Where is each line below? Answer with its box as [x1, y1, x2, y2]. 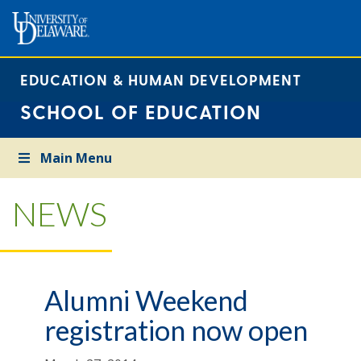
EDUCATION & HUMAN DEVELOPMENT [20, 71, 301, 88]
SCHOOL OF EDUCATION [20, 100, 261, 123]
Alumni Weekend [44, 284, 248, 317]
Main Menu [40, 149, 113, 167]
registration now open [44, 313, 308, 347]
